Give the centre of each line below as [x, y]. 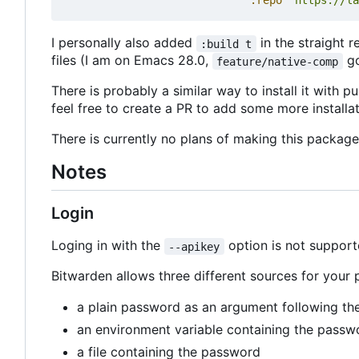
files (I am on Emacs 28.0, [132, 61]
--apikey [194, 246]
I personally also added [124, 43]
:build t [226, 44]
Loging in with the [108, 246]
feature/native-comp [278, 61]
